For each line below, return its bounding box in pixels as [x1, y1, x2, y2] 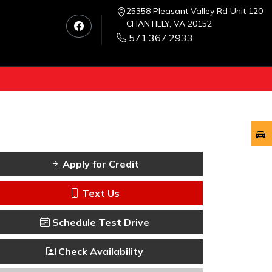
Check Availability [56, 245, 143, 258]
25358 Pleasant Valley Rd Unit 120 [126, 5, 263, 16]
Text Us [80, 187, 120, 200]
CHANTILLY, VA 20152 [126, 18, 212, 29]
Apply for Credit [60, 158, 139, 171]
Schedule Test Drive [50, 216, 149, 229]
